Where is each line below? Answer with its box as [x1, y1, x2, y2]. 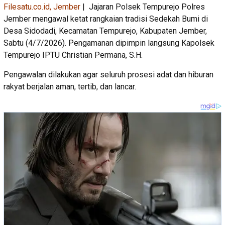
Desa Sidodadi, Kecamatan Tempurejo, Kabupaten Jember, [4, 26, 207, 36]
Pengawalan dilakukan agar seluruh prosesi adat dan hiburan [4, 70, 213, 80]
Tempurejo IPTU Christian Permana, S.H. [4, 50, 143, 60]
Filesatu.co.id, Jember [4, 2, 80, 12]
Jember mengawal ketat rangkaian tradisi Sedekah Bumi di [4, 14, 208, 24]
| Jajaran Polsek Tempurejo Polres [80, 2, 205, 12]
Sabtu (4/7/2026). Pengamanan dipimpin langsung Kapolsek [4, 38, 214, 48]
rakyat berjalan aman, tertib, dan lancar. [4, 82, 136, 92]
